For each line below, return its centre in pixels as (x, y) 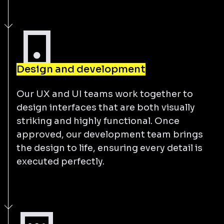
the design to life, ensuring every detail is (109, 148)
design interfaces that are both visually (106, 107)
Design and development (81, 69)
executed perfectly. (60, 161)
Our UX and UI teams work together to (105, 94)
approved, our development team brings (110, 134)
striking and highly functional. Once (98, 121)
